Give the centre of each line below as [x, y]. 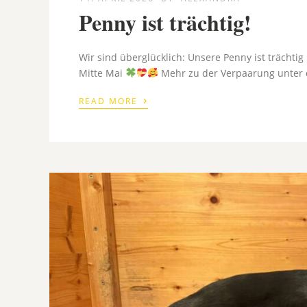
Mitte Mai [102, 73]
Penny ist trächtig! [165, 22]
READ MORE [110, 101]
